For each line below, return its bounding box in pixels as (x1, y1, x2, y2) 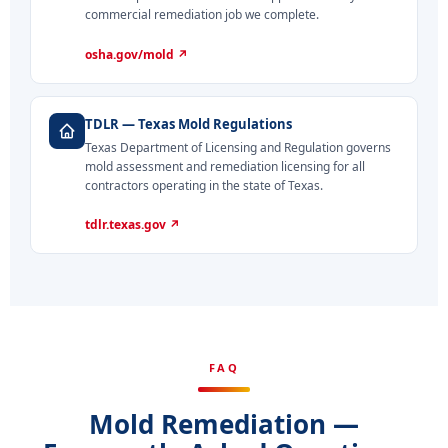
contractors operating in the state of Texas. (85, 176, 323, 194)
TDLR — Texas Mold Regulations (85, 114, 292, 133)
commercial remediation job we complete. (85, 6, 319, 24)
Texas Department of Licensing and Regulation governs (85, 138, 391, 156)
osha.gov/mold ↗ (85, 45, 188, 63)
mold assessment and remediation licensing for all (85, 157, 365, 175)
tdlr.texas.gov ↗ (85, 216, 180, 234)
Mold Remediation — (89, 406, 359, 443)
